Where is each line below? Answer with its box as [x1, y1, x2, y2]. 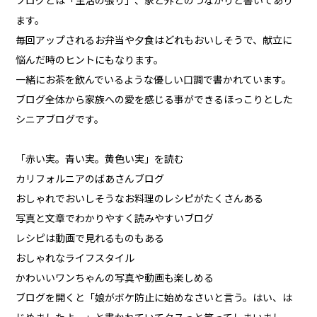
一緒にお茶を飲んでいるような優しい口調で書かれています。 [16, 74, 292, 86]
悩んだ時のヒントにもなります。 [16, 54, 164, 67]
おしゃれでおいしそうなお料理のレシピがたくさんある [16, 193, 264, 205]
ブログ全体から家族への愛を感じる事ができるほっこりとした [16, 94, 294, 106]
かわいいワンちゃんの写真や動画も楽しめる [16, 272, 214, 284]
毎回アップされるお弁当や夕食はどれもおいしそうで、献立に [16, 35, 293, 47]
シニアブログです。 [16, 114, 105, 126]
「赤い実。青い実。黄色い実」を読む [16, 154, 185, 166]
